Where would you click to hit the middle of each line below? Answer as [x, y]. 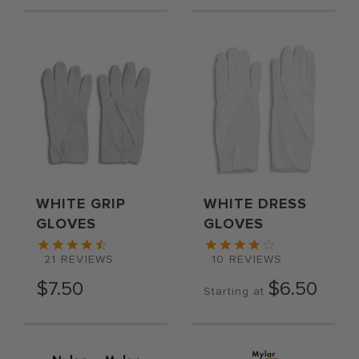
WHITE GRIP [81, 204]
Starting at [234, 291]
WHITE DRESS [255, 204]
